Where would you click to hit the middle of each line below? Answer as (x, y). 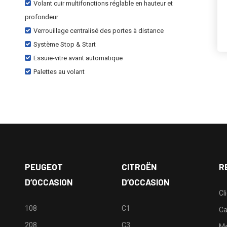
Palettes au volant (59, 72)
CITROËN (139, 167)
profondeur (42, 17)
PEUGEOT (44, 167)
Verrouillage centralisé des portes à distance (99, 31)
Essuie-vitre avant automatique (78, 58)
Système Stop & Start (65, 44)
